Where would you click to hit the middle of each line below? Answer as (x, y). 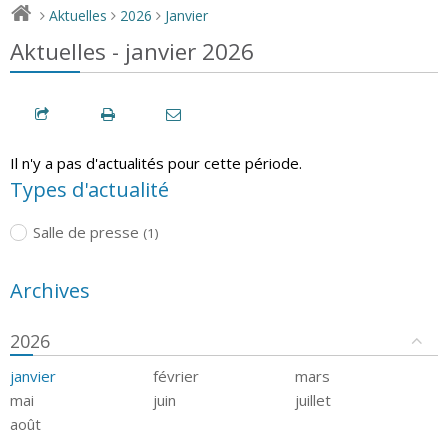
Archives (50, 290)
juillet (313, 399)
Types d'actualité (89, 189)
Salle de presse (85, 231)
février (175, 375)
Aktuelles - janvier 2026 (132, 51)
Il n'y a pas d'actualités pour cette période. (156, 162)
